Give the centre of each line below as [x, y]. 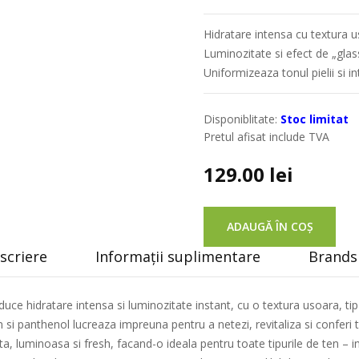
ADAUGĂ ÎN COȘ [270, 226]
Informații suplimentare [177, 256]
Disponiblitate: [240, 119]
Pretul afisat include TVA [266, 137]
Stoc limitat [315, 119]
